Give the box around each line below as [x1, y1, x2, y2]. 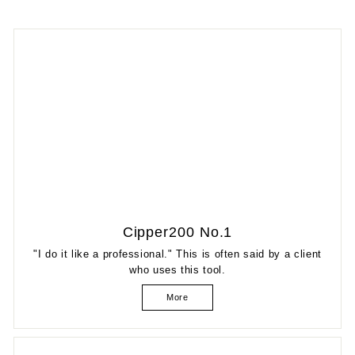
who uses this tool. [129, 263, 226, 276]
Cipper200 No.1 [122, 223, 233, 240]
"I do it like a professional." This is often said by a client [33, 247, 322, 260]
